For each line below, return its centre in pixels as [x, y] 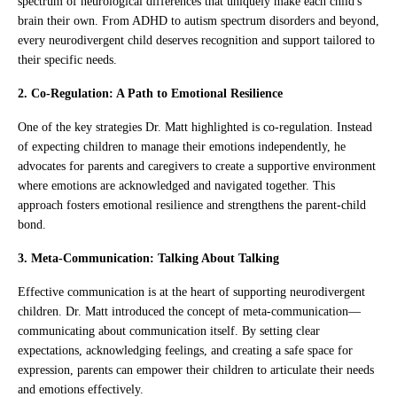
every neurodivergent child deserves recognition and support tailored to [196, 40]
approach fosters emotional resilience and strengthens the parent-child [192, 205]
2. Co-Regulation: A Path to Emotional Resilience [150, 93]
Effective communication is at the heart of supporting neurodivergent [191, 292]
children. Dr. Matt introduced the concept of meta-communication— [189, 311]
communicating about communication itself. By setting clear [169, 331]
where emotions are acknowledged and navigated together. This [176, 185]
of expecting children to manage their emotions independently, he [182, 146]
